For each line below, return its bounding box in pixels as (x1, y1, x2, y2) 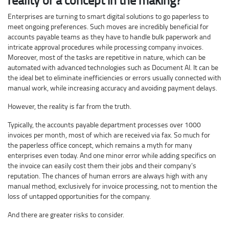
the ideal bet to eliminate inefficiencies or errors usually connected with (8, 73, 221, 83)
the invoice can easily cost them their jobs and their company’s (8, 161, 196, 171)
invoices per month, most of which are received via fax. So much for (8, 130, 210, 140)
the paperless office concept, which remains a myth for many (8, 140, 192, 150)
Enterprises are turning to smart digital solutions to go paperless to (8, 11, 209, 21)
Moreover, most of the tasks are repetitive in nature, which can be (8, 52, 205, 62)
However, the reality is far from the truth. (8, 101, 131, 111)
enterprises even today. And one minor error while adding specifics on (8, 150, 216, 161)
